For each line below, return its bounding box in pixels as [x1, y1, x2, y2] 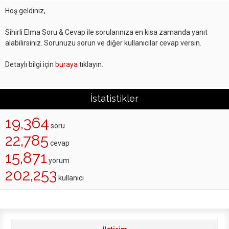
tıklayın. [78, 60, 103, 68]
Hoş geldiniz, [5, 7, 45, 15]
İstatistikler [90, 93, 139, 104]
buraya [55, 60, 78, 68]
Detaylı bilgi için [5, 60, 55, 68]
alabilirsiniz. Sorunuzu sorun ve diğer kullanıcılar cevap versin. [5, 39, 201, 47]
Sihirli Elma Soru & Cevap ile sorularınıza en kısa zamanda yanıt [5, 28, 208, 36]
